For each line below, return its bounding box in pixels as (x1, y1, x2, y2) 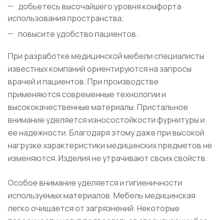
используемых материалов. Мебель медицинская (8, 190, 195, 201)
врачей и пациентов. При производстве (8, 76, 159, 87)
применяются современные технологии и (8, 89, 166, 100)
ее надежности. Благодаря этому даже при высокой (8, 127, 204, 138)
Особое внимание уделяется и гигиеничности (8, 177, 182, 189)
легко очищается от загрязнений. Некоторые (8, 203, 180, 214)
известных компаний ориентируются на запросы (8, 63, 192, 75)
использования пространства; (8, 13, 124, 24)
